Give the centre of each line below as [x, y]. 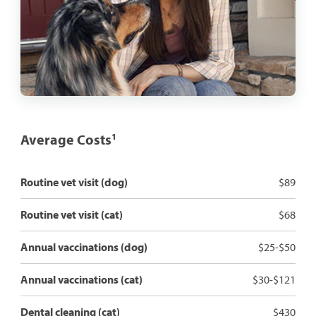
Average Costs [66, 139]
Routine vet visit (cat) [71, 214]
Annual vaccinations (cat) [81, 279]
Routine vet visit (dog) [74, 182]
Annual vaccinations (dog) [84, 247]
